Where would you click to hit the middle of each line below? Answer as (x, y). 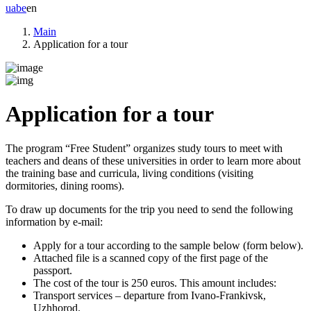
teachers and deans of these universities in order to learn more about (153, 160)
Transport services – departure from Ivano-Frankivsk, (150, 295)
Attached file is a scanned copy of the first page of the (151, 258)
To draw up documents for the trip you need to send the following (149, 209)
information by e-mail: (54, 221)
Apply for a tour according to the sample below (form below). (168, 245)
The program (35, 148)
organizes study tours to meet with (208, 148)
